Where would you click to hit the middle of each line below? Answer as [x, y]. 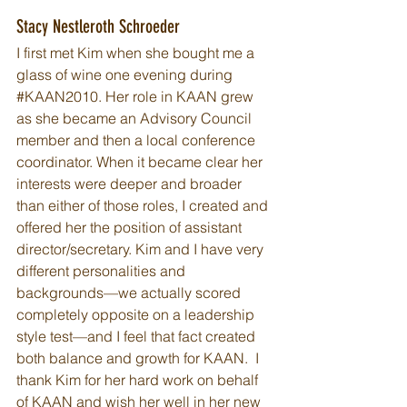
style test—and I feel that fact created [138, 337]
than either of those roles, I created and [144, 206]
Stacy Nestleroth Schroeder [98, 27]
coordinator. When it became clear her [141, 162]
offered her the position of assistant [131, 228]
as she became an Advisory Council [136, 119]
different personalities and [103, 271]
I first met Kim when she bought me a [137, 53]
